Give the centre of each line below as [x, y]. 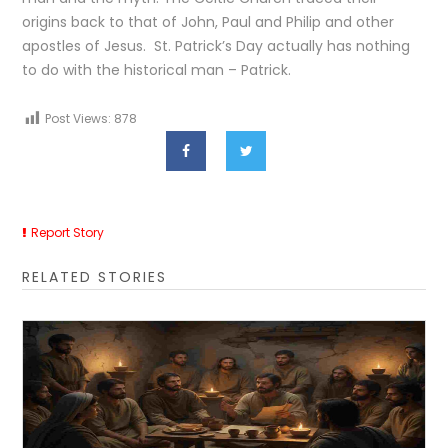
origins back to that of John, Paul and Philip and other [208, 22]
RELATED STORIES [95, 277]
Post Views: [78, 118]
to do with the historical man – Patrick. [157, 70]
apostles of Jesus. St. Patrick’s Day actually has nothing [216, 46]
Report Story [68, 232]
